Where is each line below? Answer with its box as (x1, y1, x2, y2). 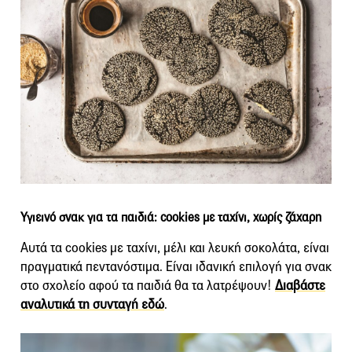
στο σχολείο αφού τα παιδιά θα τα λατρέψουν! (20, 277, 275, 295)
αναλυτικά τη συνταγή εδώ (20, 296, 164, 313)
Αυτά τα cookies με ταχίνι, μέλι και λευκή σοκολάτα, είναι (20, 240, 329, 257)
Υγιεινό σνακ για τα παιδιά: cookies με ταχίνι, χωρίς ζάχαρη (20, 210, 321, 225)
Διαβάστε (275, 277, 325, 295)
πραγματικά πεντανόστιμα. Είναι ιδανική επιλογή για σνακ (20, 258, 332, 276)
